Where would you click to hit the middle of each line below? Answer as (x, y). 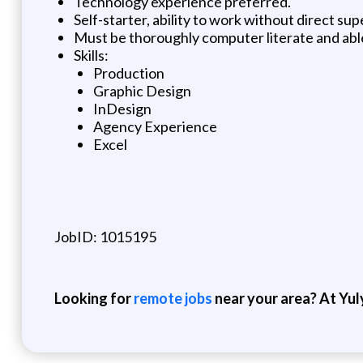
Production (128, 73)
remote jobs (173, 298)
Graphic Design (142, 90)
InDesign (122, 108)
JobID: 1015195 (105, 236)
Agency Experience (155, 126)
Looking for (94, 298)
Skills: (91, 55)
